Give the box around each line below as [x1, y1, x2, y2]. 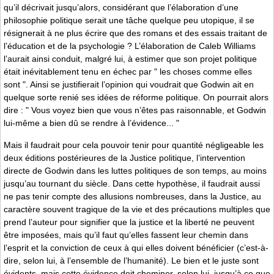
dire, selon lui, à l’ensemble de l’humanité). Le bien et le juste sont [4, 255, 259, 265]
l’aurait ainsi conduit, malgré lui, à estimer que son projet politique [4, 54, 257, 64]
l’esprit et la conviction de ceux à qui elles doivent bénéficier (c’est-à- [4, 242, 268, 253]
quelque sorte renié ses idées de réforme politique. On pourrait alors [4, 92, 268, 103]
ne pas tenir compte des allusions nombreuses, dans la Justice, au [4, 191, 261, 201]
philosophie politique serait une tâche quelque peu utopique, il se [4, 15, 254, 26]
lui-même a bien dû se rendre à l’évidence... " [4, 118, 179, 128]
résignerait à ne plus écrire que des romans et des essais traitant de [4, 28, 267, 39]
